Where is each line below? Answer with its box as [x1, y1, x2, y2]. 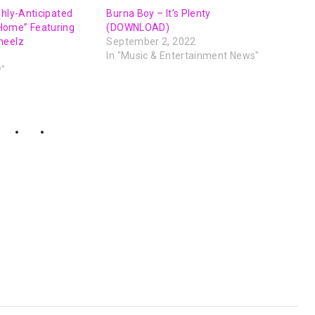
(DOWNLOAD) [106, 22, 170, 34]
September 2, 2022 [106, 36, 196, 48]
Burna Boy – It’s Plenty [106, 8, 211, 20]
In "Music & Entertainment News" [106, 50, 259, 62]
